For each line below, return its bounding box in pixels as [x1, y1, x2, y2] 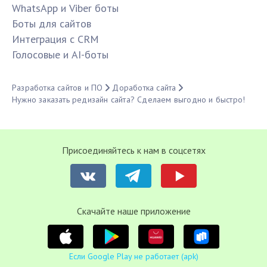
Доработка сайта [112, 82, 176, 94]
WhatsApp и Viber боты [12, 1, 119, 15]
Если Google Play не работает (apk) [69, 251, 198, 262]
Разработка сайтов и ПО [12, 82, 103, 94]
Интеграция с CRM [12, 32, 99, 46]
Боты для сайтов [12, 17, 91, 31]
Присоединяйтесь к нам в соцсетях [61, 144, 206, 157]
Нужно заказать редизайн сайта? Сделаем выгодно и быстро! [12, 94, 246, 105]
